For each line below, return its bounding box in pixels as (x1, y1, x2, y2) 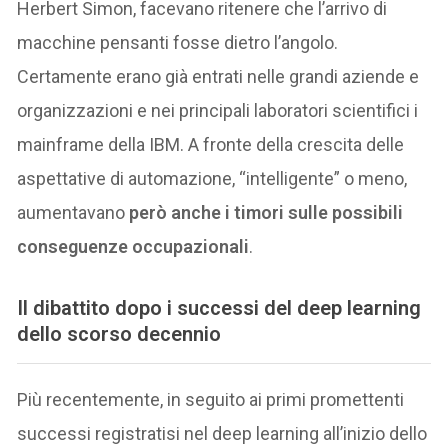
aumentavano (17, 201, 130, 223)
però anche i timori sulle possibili (129, 201, 404, 223)
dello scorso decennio (17, 321, 222, 346)
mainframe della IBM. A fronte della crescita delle (17, 133, 405, 155)
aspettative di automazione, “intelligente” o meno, (17, 167, 408, 189)
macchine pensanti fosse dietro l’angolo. (17, 31, 339, 53)
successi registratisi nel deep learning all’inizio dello (17, 422, 428, 444)
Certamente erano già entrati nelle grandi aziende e (17, 65, 420, 87)
